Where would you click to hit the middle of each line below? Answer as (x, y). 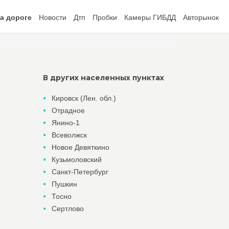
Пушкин (64, 184)
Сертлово (67, 209)
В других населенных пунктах (103, 78)
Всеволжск (69, 135)
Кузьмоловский (76, 159)
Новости (53, 17)
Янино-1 (65, 123)
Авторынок (201, 17)
